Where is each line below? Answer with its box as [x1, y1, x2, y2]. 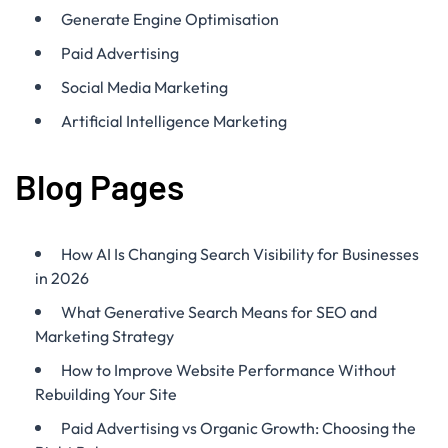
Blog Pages [15, 165, 184, 207]
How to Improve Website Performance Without [61, 360, 396, 380]
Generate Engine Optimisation [61, 9, 279, 29]
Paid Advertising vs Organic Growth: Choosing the [61, 418, 416, 438]
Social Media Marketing [61, 77, 228, 97]
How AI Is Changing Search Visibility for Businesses [61, 244, 419, 264]
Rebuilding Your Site [35, 384, 177, 404]
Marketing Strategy [35, 326, 174, 346]
